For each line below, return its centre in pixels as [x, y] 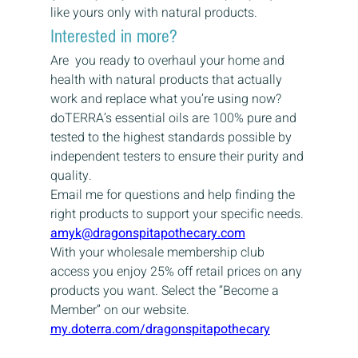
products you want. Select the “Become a [166, 290]
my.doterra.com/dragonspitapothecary [160, 329]
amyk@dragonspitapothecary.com [147, 233]
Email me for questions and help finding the [174, 195]
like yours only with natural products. [153, 12]
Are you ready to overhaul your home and [169, 60]
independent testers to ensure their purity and [178, 156]
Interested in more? [113, 36]
